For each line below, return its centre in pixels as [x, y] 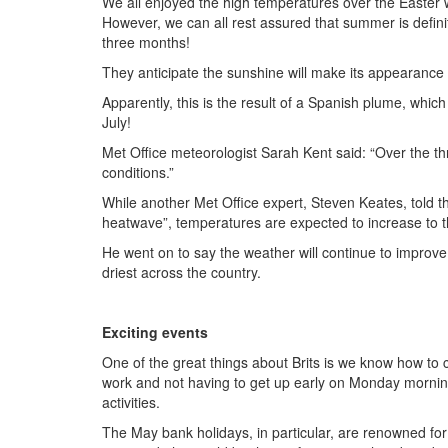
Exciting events [155, 331]
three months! [146, 41]
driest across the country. [181, 271]
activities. [131, 401]
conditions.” [138, 171]
